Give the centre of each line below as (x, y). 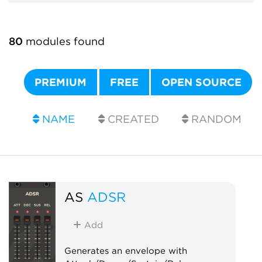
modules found (64, 41)
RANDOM (215, 119)
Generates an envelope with (125, 251)
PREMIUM (61, 82)
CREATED (132, 119)
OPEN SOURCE (202, 82)
